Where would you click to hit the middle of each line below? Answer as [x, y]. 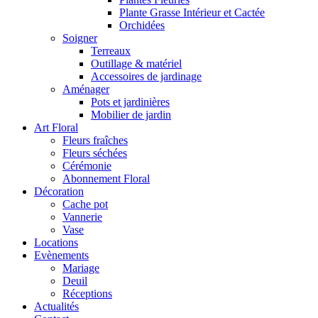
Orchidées [142, 25]
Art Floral [56, 127]
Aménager [86, 89]
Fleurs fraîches [95, 140]
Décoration [59, 191]
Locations [56, 242]
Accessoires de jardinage [146, 76]
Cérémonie [87, 166]
